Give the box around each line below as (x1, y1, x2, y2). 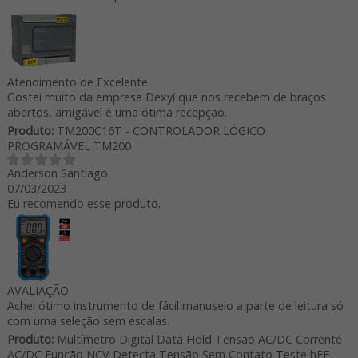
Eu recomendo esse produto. (6, 195, 161, 211)
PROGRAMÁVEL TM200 (6, 137, 131, 153)
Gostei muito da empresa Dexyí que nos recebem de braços (6, 89, 326, 105)
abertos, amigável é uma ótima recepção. (6, 104, 227, 120)
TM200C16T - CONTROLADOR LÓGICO (53, 122, 265, 138)
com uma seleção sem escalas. (6, 312, 169, 328)
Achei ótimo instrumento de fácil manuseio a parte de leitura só (6, 297, 344, 313)
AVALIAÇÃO (6, 282, 69, 298)
